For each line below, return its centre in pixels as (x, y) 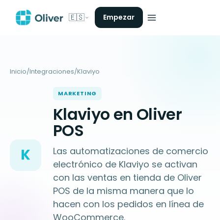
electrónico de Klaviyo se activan (125, 164)
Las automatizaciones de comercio (131, 151)
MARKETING (78, 93)
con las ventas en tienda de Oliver (127, 178)
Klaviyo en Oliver (118, 114)
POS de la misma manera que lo (124, 191)
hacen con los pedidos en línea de (128, 204)
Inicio (18, 71)
